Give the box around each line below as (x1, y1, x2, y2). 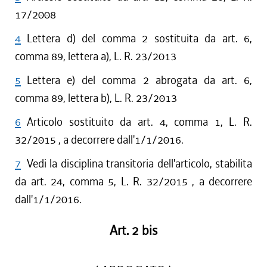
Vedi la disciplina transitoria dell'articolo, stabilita (27, 156, 252, 171)
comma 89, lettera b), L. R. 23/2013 (15, 91, 177, 105)
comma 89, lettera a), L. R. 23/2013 (15, 49, 176, 64)
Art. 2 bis (110, 222, 157, 239)
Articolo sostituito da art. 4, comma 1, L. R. (27, 114, 252, 129)
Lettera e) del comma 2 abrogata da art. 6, (27, 73, 252, 88)
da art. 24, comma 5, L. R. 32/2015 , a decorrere (15, 174, 252, 189)
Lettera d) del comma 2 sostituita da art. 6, (27, 31, 252, 46)
